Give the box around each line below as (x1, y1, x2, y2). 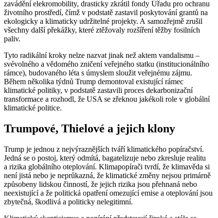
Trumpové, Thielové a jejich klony (4, 122, 175, 135)
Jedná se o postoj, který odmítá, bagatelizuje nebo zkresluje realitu (4, 153, 206, 162)
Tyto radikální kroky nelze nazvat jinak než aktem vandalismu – (4, 51, 200, 59)
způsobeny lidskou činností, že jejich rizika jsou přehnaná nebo (4, 180, 197, 188)
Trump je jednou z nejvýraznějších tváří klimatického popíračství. (4, 145, 204, 153)
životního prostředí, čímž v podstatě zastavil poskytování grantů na (4, 8, 208, 17)
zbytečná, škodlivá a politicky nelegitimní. (4, 197, 133, 206)
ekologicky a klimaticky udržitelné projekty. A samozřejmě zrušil (4, 17, 202, 25)
